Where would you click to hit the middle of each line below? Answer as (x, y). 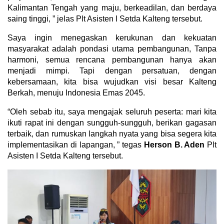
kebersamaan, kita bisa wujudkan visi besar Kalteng (112, 82)
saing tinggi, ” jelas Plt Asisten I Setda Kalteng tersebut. (105, 19)
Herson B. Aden (175, 145)
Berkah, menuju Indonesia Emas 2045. (76, 93)
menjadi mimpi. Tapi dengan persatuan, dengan (112, 71)
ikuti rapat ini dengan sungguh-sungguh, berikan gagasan (112, 123)
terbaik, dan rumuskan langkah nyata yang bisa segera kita (112, 134)
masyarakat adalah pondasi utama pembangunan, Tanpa (112, 49)
